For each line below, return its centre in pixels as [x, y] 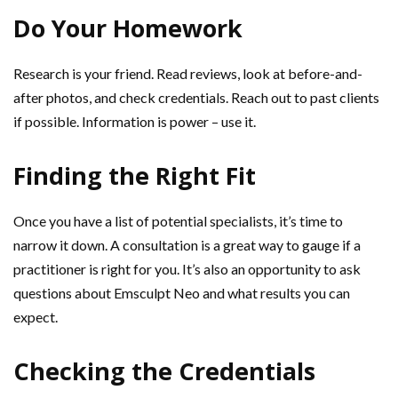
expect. [36, 317]
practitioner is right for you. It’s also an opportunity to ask [187, 269]
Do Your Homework [128, 28]
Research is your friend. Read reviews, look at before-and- [188, 73]
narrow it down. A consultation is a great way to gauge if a [187, 245]
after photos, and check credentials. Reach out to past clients [196, 97]
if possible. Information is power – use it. [135, 121]
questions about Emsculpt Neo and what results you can [182, 293]
